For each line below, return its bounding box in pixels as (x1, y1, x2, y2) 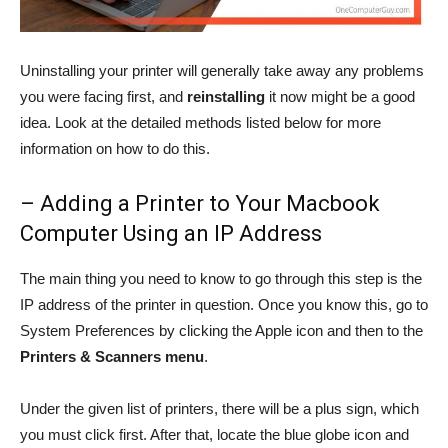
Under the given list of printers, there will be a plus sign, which (20, 400, 419, 417)
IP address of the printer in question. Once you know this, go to (20, 296, 428, 313)
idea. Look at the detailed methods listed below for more (20, 114, 381, 131)
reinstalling (187, 88, 265, 105)
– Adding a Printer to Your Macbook (20, 191, 380, 216)
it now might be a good (265, 88, 415, 105)
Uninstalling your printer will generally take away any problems (20, 62, 424, 79)
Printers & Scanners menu (20, 348, 204, 365)
